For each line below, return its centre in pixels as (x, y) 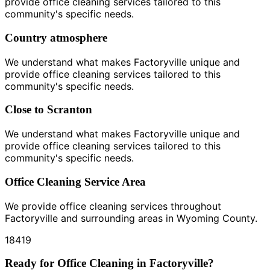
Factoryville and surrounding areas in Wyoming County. (131, 218)
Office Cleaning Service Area (75, 181)
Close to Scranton (49, 110)
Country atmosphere (56, 37)
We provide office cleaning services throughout (113, 206)
